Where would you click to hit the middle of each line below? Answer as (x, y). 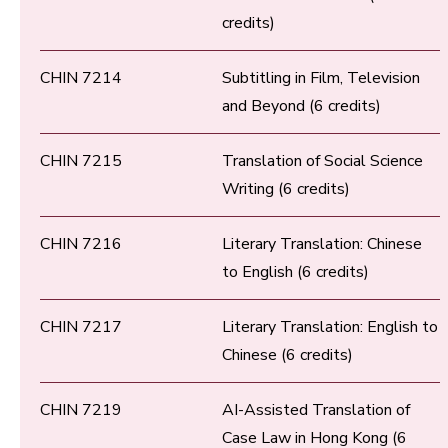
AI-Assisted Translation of (316, 410)
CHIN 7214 (81, 78)
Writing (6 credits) (286, 189)
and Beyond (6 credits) (301, 106)
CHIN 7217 (81, 327)
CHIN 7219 (81, 410)
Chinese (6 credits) (287, 355)
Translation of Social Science (322, 161)
